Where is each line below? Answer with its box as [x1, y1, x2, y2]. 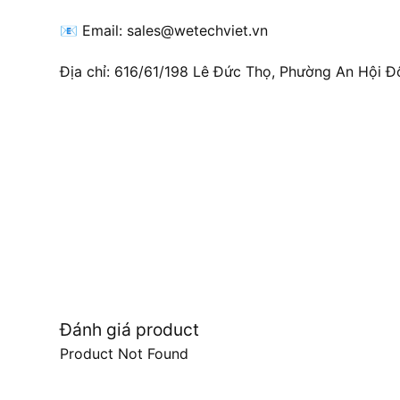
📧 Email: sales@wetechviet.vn [60, 21, 268, 40]
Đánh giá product [60, 318, 199, 340]
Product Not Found [60, 344, 188, 362]
